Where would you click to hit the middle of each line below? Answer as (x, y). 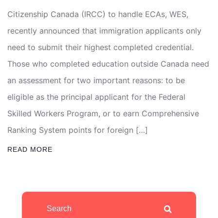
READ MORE (30, 149)
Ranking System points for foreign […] (78, 130)
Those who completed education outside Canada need (108, 64)
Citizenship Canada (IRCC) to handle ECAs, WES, (98, 14)
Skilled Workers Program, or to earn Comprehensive (103, 113)
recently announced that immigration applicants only (104, 30)
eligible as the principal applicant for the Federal (96, 97)
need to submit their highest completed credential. (100, 47)
